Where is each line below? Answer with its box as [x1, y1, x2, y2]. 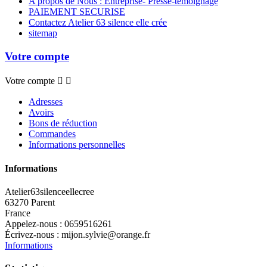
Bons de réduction [29, 118, 97, 129]
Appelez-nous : [5, 218, 64, 229]
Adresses [29, 97, 63, 107]
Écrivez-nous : [5, 229, 61, 240]
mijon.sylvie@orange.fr [61, 229, 150, 240]
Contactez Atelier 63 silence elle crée [29, 17, 167, 27]
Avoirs [29, 107, 54, 118]
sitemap [29, 27, 57, 38]
